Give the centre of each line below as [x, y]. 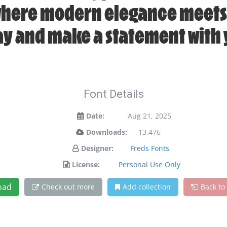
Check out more [68, 187]
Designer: [97, 148]
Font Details [113, 94]
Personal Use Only [149, 164]
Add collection [146, 187]
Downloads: [106, 132]
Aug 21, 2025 [149, 116]
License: [86, 164]
